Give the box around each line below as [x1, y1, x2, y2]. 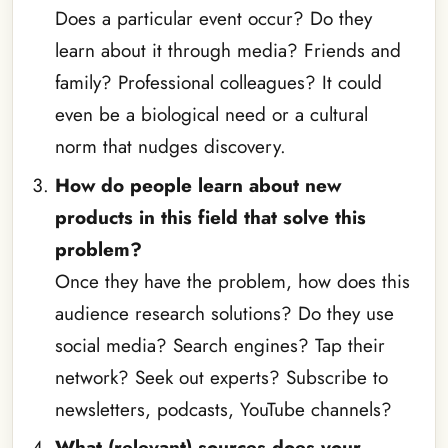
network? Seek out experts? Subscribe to [54, 363, 388, 391]
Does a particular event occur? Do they [54, 5, 372, 33]
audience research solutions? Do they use [54, 299, 394, 327]
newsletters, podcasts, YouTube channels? [54, 395, 392, 423]
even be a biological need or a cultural [54, 101, 368, 129]
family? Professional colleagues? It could [54, 69, 382, 97]
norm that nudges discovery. [54, 133, 286, 161]
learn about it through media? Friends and [54, 37, 401, 65]
